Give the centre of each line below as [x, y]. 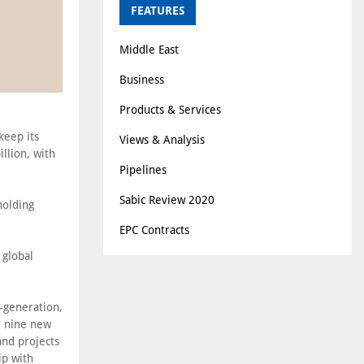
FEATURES [158, 10]
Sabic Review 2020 [167, 199]
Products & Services [170, 109]
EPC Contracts [154, 230]
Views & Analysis [162, 139]
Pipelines [143, 169]
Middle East [149, 49]
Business [142, 79]
